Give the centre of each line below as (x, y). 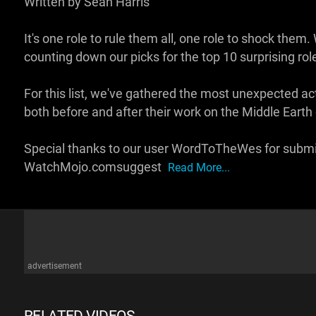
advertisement (54, 266)
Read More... (199, 168)
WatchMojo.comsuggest (94, 167)
